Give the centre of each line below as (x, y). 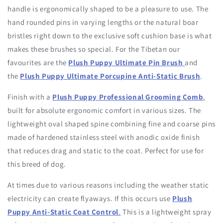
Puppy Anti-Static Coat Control (63, 212)
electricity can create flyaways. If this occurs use (89, 199)
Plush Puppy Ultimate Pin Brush (126, 63)
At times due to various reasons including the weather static (109, 185)
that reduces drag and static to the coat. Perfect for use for (106, 151)
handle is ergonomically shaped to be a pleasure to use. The (108, 9)
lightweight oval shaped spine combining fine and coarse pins (112, 124)
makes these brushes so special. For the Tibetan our (94, 49)
